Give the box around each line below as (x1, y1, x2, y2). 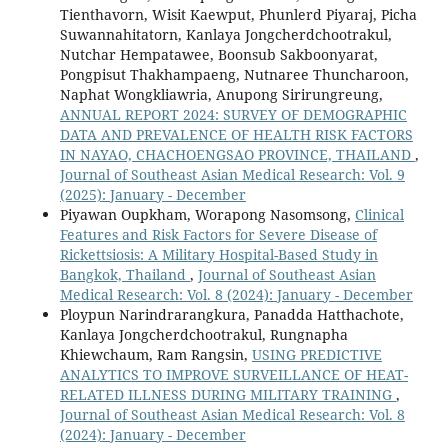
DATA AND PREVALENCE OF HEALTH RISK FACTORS (59, 125, 413, 145)
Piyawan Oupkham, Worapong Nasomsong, (59, 205, 355, 225)
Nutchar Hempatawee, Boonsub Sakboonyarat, (59, 45, 378, 65)
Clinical (354, 205, 404, 225)
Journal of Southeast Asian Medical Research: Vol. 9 (59, 165, 405, 185)
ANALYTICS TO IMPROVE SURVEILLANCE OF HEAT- (59, 365, 408, 385)
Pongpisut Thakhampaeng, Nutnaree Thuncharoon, (59, 65, 409, 85)
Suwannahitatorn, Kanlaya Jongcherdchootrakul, (59, 25, 392, 45)
